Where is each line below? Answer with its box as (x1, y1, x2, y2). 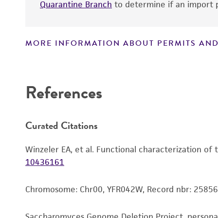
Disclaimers (35, 56, 80, 67)
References (25, 79, 102, 105)
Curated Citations (25, 117, 98, 133)
